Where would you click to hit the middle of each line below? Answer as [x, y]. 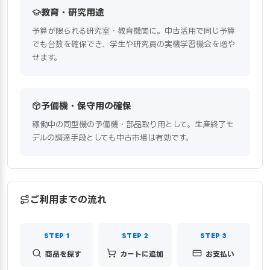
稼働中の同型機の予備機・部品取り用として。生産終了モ [133, 124]
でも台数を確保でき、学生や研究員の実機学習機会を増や [133, 44]
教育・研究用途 [73, 12]
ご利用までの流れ [68, 199]
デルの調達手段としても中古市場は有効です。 [112, 137]
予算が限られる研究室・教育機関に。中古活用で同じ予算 [133, 30]
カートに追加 [142, 254]
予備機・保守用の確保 [86, 105]
